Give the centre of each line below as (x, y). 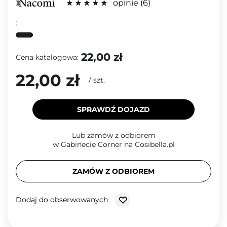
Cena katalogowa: (47, 57)
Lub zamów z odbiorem (113, 135)
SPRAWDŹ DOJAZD (113, 109)
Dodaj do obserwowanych (63, 199)
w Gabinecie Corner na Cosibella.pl (113, 144)
